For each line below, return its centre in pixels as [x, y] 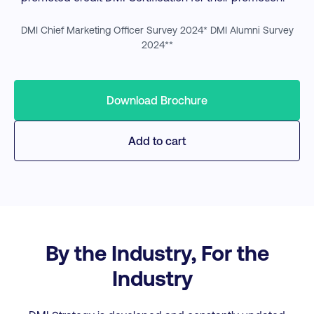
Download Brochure [157, 100]
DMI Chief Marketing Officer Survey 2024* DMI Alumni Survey [157, 30]
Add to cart [157, 141]
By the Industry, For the [157, 253]
